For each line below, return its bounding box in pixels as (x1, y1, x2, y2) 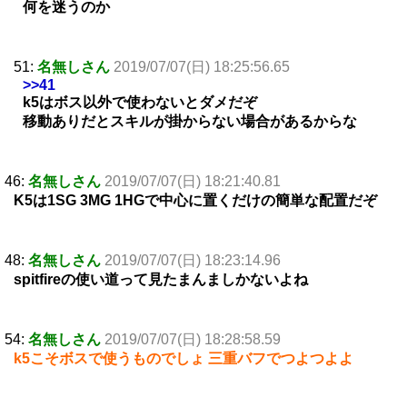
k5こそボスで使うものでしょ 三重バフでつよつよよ (14, 351, 353, 367)
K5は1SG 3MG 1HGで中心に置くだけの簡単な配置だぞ (14, 193, 377, 209)
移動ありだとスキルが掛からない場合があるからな (23, 114, 357, 130)
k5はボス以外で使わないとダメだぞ (23, 94, 257, 111)
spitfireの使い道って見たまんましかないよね (14, 272, 308, 288)
